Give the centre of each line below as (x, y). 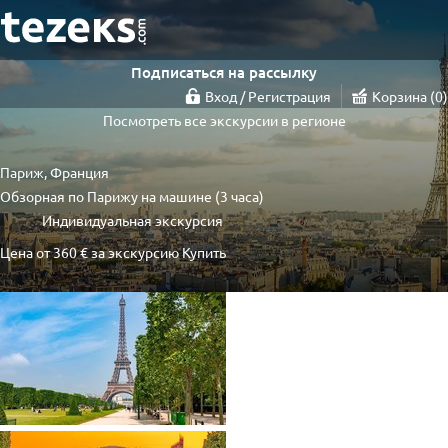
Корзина (401, 96)
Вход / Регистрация (268, 96)
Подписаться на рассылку (224, 72)
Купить (204, 251)
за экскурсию (135, 251)
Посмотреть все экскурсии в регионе (224, 120)
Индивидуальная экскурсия (132, 220)
